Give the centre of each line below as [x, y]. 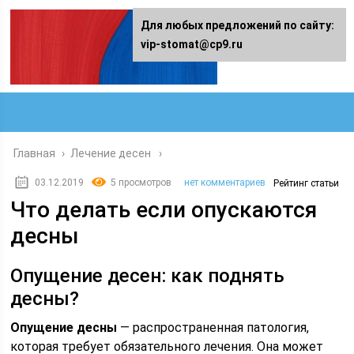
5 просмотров [141, 183]
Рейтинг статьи [307, 183]
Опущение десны [64, 328]
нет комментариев [225, 183]
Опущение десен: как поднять [148, 276]
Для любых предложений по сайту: [237, 25]
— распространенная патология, [213, 328]
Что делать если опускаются [164, 210]
